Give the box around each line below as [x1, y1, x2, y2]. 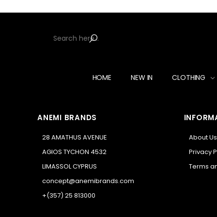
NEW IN [131, 73, 153, 82]
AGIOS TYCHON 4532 [42, 147, 107, 156]
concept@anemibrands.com [42, 176, 135, 186]
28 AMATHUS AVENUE [42, 132, 108, 142]
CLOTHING [172, 73, 206, 82]
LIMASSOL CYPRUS [42, 161, 97, 171]
